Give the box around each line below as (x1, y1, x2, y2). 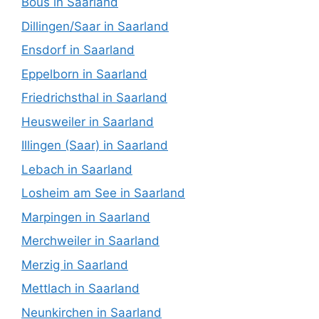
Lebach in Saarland (21, 162, 132, 177)
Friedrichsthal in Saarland (21, 90, 167, 105)
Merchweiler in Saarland (21, 234, 159, 249)
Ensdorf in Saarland (21, 43, 135, 58)
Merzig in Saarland (21, 257, 128, 272)
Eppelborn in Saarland (21, 66, 147, 81)
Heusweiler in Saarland (21, 114, 154, 129)
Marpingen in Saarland (21, 209, 150, 224)
